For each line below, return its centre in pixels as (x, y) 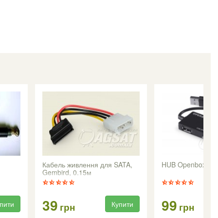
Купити (122, 204)
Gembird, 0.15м (67, 173)
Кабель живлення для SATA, (87, 165)
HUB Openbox (184, 165)
